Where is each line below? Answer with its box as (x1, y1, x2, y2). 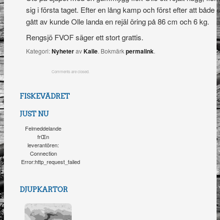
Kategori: (26, 47, 52, 55)
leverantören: (27, 141, 59, 149)
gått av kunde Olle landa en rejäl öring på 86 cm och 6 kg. (26, 16, 209, 27)
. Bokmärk (97, 47, 126, 55)
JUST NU (20, 110, 49, 118)
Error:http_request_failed (21, 158, 81, 166)
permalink (125, 47, 154, 56)
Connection (29, 149, 57, 158)
